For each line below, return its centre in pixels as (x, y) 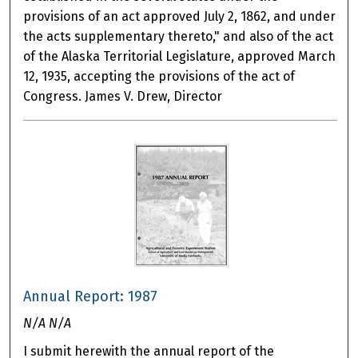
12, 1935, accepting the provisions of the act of (159, 77)
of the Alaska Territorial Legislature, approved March (180, 57)
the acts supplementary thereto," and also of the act (179, 37)
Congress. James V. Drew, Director (123, 97)
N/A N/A (48, 324)
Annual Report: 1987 (91, 297)
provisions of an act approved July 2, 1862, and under (180, 17)
